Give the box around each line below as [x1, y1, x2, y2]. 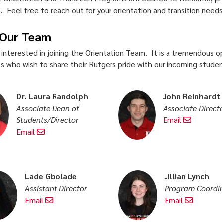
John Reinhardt [163, 90, 221, 101]
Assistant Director [24, 182, 87, 193]
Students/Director [16, 114, 79, 125]
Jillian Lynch [164, 170, 209, 181]
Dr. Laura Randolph [16, 90, 88, 101]
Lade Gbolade [24, 170, 77, 181]
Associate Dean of [16, 102, 79, 113]
